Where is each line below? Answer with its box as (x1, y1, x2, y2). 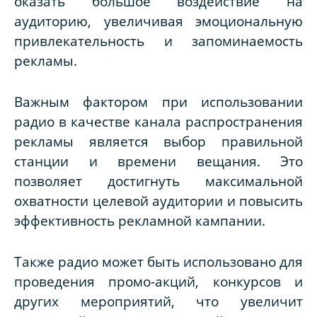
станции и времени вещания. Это (14, 152, 303, 171)
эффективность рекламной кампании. (14, 212, 265, 230)
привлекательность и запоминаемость (14, 32, 303, 50)
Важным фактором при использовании (14, 93, 303, 111)
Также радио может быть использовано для (14, 253, 303, 271)
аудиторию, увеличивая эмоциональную (14, 12, 303, 30)
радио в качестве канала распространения (14, 113, 303, 131)
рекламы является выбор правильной (14, 132, 303, 151)
